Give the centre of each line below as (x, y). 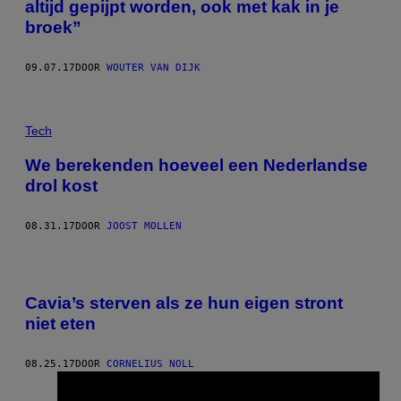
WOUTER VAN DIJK (154, 68)
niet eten (60, 324)
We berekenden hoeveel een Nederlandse (196, 165)
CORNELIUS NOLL (150, 364)
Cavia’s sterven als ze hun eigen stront (184, 303)
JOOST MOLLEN (144, 226)
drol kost (61, 185)
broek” (53, 28)
